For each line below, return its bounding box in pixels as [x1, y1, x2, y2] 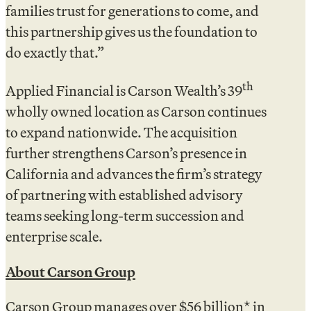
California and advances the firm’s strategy [6, 163, 262, 185]
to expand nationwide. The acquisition [6, 121, 237, 144]
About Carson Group [6, 260, 135, 283]
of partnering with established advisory [6, 184, 243, 206]
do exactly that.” [6, 41, 104, 63]
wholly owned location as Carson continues [6, 101, 267, 123]
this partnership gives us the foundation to [6, 20, 258, 42]
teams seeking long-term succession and [6, 205, 244, 227]
